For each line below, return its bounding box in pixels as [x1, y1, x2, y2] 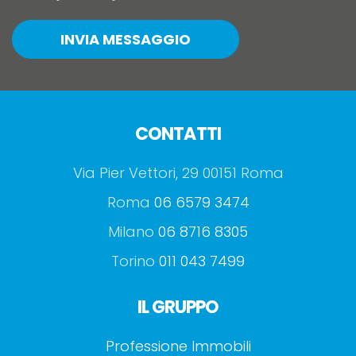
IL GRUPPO [137, 294, 219, 319]
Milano [108, 221, 158, 242]
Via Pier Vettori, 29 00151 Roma [72, 162, 284, 183]
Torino [111, 250, 159, 271]
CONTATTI [135, 121, 221, 146]
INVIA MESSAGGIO [60, 29, 191, 49]
